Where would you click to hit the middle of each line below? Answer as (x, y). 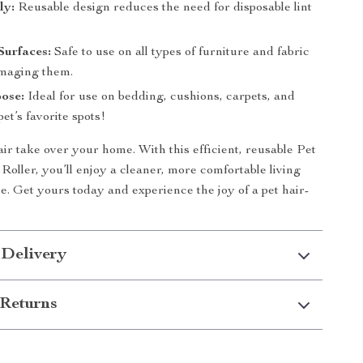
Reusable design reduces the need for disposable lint (164, 8)
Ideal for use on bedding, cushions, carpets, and (160, 97)
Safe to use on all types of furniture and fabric (181, 53)
